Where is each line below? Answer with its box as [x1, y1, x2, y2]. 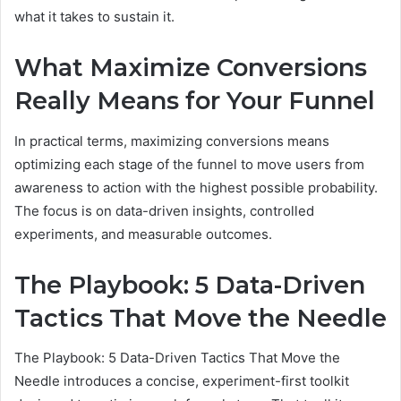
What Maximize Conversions [14, 53, 367, 83]
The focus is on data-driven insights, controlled [14, 201, 314, 219]
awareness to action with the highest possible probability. [14, 178, 378, 196]
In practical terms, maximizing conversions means [14, 132, 329, 149]
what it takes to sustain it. [14, 8, 175, 26]
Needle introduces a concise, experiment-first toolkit [14, 372, 349, 390]
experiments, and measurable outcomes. [14, 225, 272, 243]
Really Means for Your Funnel [14, 86, 375, 116]
